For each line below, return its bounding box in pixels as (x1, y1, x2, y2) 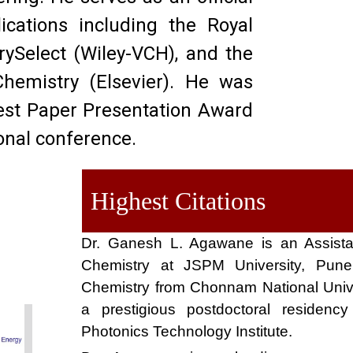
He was (184, 71, 253, 93)
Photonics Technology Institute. (81, 323, 293, 340)
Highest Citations (91, 187, 279, 215)
